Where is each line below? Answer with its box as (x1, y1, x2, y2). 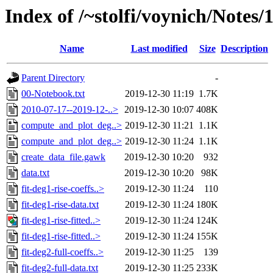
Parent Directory (21, 73, 85, 83)
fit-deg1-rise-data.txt (21, 199, 99, 210)
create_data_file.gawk (21, 152, 105, 163)
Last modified (130, 43, 188, 54)
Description (221, 43, 268, 54)
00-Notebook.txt (21, 88, 85, 99)
